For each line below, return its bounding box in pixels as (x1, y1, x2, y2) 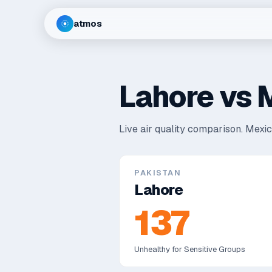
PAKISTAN (134, 168, 181, 178)
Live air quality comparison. (119, 123, 245, 135)
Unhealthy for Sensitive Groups (134, 244, 245, 254)
